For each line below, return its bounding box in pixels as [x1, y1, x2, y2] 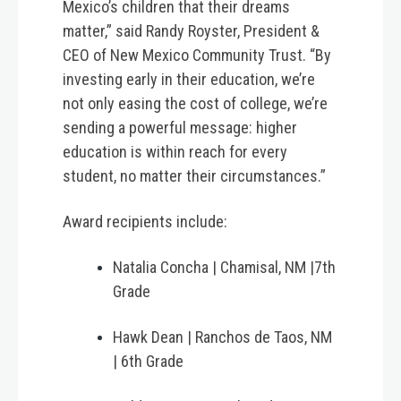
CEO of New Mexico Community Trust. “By [63, 46, 331, 65]
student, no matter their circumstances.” [63, 166, 329, 186]
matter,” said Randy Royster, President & [63, 21, 320, 41]
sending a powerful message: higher [63, 118, 297, 138]
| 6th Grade [113, 352, 187, 371]
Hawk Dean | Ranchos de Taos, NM [113, 328, 332, 347]
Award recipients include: [63, 212, 231, 232]
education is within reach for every [63, 142, 287, 162]
